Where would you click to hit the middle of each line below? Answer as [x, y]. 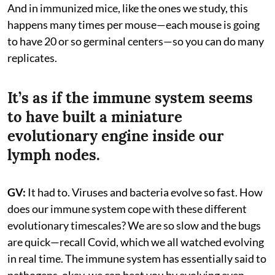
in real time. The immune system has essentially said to [137, 258]
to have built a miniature [95, 117]
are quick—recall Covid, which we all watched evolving [136, 242]
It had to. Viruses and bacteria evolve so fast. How [144, 192]
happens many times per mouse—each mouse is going [134, 24]
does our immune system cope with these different [127, 208]
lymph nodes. [54, 155]
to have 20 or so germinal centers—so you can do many [136, 41]
